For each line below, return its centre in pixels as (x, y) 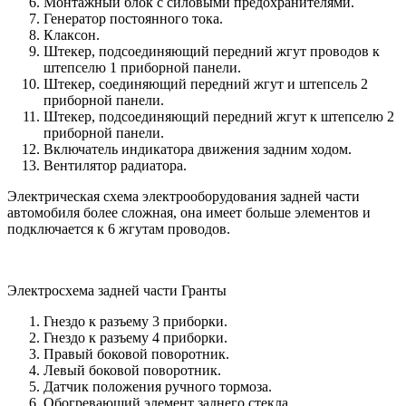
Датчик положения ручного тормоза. (158, 386)
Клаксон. (72, 34)
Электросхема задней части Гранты (117, 290)
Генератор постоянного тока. (133, 18)
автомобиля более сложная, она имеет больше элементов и (189, 212)
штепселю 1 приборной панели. (142, 67)
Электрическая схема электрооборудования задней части (184, 196)
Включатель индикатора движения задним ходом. (198, 149)
